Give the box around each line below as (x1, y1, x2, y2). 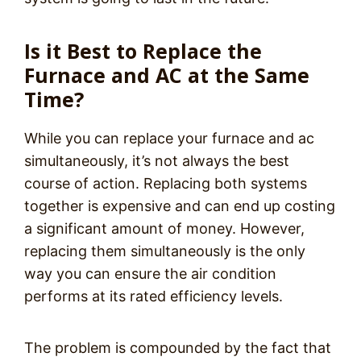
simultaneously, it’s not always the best (24, 152, 289, 169)
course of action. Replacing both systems (24, 175, 307, 192)
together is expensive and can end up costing (24, 197, 335, 214)
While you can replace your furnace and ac (24, 130, 314, 147)
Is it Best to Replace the (24, 37, 262, 64)
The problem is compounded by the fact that (24, 339, 331, 356)
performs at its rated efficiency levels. (24, 288, 283, 305)
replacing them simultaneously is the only (24, 243, 305, 259)
